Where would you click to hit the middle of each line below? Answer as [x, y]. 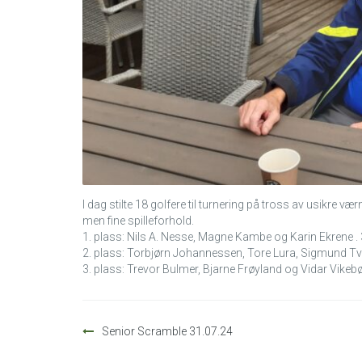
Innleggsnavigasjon [197, 315]
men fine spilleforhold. [138, 221]
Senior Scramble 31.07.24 [167, 332]
